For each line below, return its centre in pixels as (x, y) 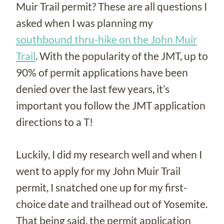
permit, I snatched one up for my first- (101, 187)
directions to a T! (54, 121)
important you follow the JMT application (111, 105)
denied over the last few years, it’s (93, 88)
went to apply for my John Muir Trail (98, 170)
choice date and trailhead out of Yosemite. (112, 203)
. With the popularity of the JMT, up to (122, 55)
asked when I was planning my (84, 22)
